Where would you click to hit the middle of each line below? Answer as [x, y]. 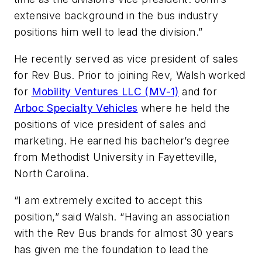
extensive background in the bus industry [116, 16]
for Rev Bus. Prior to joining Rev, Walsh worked [130, 75]
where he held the [184, 108]
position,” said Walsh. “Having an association [122, 216]
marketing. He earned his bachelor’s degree [122, 141]
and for [198, 92]
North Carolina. [52, 174]
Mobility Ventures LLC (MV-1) [105, 92]
